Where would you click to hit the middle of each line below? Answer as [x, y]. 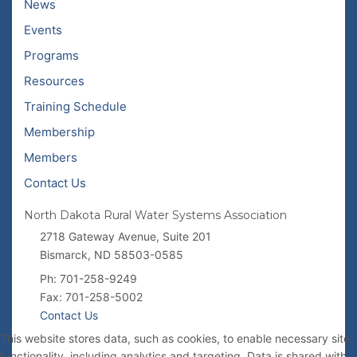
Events [43, 30]
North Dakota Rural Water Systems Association [155, 215]
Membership [59, 132]
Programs [51, 55]
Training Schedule [75, 106]
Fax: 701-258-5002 [91, 297]
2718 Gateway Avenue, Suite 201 [126, 236]
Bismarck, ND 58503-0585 [112, 255]
